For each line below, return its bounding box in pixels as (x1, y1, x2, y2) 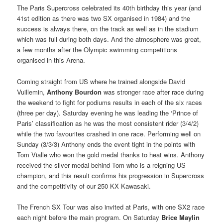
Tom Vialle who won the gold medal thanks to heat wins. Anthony (17, 149, 205, 159)
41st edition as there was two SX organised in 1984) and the (17, 13, 191, 23)
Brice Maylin (161, 212, 200, 222)
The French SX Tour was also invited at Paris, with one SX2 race (17, 202, 205, 212)
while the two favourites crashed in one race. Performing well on (17, 128, 201, 138)
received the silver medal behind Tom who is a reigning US (17, 160, 186, 170)
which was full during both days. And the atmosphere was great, (17, 34, 202, 44)
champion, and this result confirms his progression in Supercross (17, 170, 205, 180)
